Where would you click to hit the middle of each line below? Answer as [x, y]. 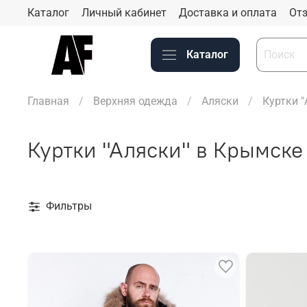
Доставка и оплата [228, 12]
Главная [48, 101]
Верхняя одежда [135, 101]
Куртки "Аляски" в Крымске [165, 149]
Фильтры [69, 206]
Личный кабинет [124, 12]
